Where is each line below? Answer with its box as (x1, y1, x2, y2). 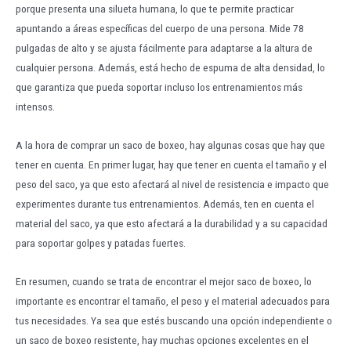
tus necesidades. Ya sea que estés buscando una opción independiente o (16, 313, 332, 327)
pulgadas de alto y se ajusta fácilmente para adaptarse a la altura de (16, 41, 313, 54)
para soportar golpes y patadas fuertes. (16, 236, 186, 249)
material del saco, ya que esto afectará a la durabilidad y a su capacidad (16, 216, 327, 230)
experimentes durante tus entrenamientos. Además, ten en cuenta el (16, 197, 314, 210)
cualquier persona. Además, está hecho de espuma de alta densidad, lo (16, 60, 325, 74)
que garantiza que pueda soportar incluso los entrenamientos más (16, 80, 302, 93)
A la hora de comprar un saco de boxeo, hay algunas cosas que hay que (16, 138, 325, 151)
